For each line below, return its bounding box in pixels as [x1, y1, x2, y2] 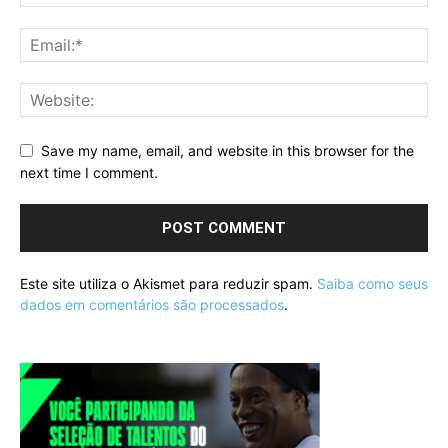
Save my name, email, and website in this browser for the [41, 141, 414, 159]
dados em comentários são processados [20, 296, 284, 314]
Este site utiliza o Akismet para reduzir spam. [20, 275, 317, 293]
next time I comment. [20, 164, 158, 182]
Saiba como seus [317, 275, 428, 293]
